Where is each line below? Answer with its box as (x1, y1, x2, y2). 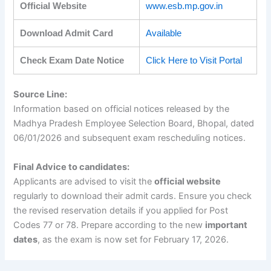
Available (146, 28, 182, 38)
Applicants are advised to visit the (13, 175, 155, 187)
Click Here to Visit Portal (146, 55, 243, 65)
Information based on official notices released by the (13, 103, 230, 115)
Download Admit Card (20, 28, 114, 38)
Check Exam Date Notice (20, 55, 125, 65)
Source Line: (13, 89, 68, 100)
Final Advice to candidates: (13, 161, 130, 172)
